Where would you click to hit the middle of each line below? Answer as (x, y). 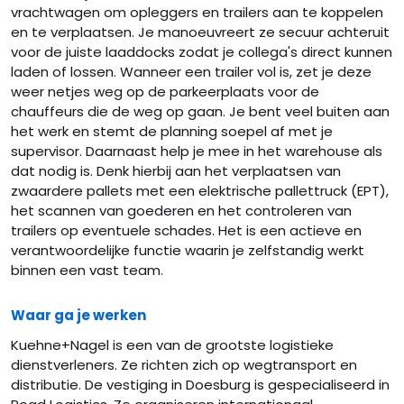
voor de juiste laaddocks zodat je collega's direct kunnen (202, 52)
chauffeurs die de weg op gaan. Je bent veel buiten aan (200, 111)
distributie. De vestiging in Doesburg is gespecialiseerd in (200, 385)
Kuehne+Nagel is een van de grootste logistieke (172, 345)
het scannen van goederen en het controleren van (181, 211)
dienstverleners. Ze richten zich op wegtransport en (184, 365)
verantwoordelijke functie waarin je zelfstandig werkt (188, 250)
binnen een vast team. (87, 270)
